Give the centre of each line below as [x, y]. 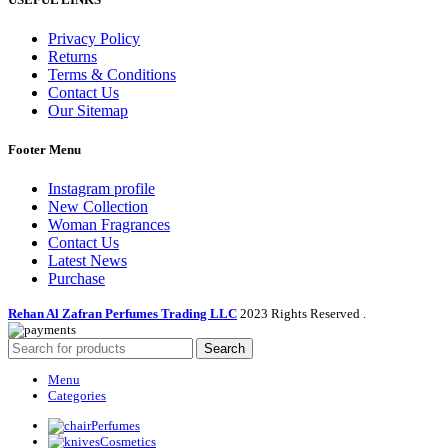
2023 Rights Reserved [301, 314]
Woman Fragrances [109, 225]
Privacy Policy [94, 38]
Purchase [76, 279]
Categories [77, 396]
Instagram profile [101, 189]
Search [224, 349]
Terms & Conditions [112, 74]
